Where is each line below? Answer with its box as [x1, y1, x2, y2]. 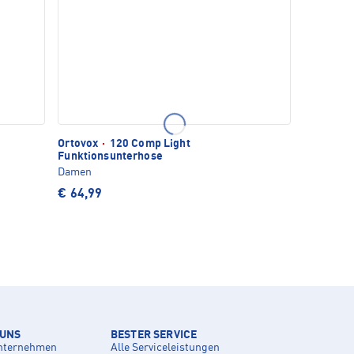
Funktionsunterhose [58, 150, 163, 162]
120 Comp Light [107, 137, 190, 149]
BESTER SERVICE [111, 329, 198, 341]
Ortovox [58, 137, 101, 149]
